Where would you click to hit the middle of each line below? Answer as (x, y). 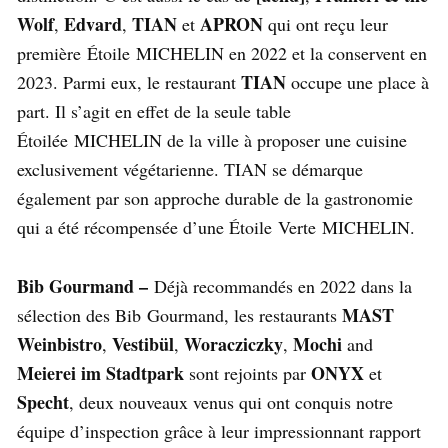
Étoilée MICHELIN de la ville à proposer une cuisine (212, 140)
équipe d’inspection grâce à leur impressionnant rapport (219, 431)
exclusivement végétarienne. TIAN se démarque (190, 169)
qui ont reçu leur (325, 24)
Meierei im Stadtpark (103, 373)
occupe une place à (357, 82)
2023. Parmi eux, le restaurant (129, 82)
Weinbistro (59, 344)
